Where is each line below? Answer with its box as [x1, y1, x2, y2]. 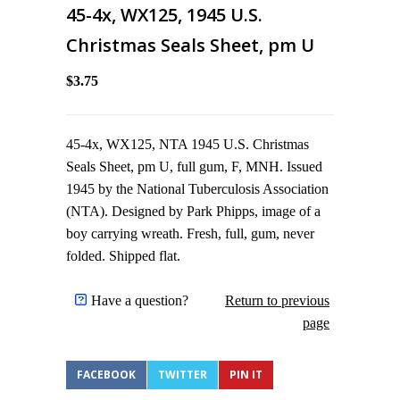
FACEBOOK [77, 367, 136, 382]
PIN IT [229, 367, 262, 382]
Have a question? [91, 293, 188, 308]
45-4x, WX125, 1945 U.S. [66, 3, 262, 27]
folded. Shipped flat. [66, 248, 180, 263]
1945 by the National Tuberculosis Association [66, 181, 329, 196]
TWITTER [158, 367, 207, 382]
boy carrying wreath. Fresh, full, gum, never [66, 226, 314, 241]
